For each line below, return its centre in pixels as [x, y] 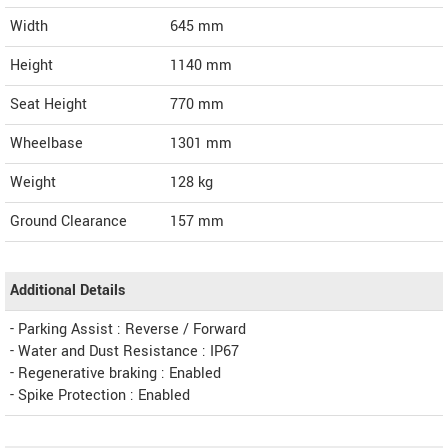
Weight [33, 183]
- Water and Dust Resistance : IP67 [124, 352]
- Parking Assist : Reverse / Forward [128, 330]
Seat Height [48, 105]
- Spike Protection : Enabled [100, 396]
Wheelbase [46, 144]
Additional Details [67, 291]
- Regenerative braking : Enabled [115, 374]
